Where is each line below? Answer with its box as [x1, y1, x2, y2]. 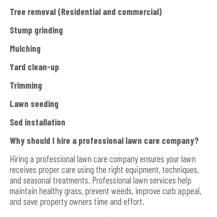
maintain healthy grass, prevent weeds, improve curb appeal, [10, 185, 201, 196]
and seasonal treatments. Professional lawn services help [10, 174, 191, 186]
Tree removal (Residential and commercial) [10, 5, 162, 17]
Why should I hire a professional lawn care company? [10, 134, 199, 146]
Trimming [10, 79, 42, 91]
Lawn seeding [10, 97, 59, 109]
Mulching [10, 42, 41, 54]
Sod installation [10, 116, 65, 127]
